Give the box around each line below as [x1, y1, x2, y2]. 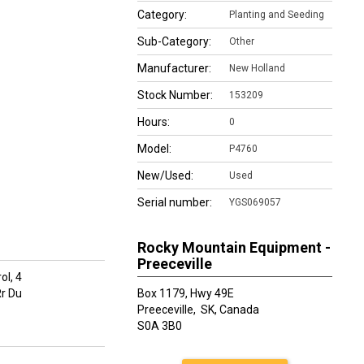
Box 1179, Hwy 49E [137, 287, 234, 300]
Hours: [137, 115, 170, 128]
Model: [137, 142, 171, 155]
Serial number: [137, 196, 212, 209]
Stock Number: [137, 89, 213, 102]
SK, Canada [201, 303, 259, 316]
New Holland [229, 63, 285, 74]
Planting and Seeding [229, 9, 324, 20]
